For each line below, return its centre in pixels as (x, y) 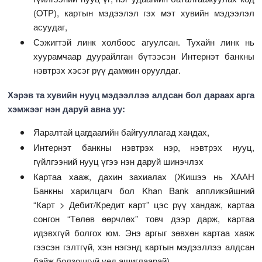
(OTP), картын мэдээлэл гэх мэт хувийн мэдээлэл (144, 13)
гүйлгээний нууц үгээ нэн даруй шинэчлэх (119, 161)
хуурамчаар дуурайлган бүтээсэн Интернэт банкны (144, 56)
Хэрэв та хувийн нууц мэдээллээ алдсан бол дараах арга (131, 95)
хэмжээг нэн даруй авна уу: (67, 109)
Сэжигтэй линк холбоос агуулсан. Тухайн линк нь (144, 42)
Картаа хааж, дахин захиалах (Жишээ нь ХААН (144, 177)
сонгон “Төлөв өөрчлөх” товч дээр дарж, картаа (144, 219)
